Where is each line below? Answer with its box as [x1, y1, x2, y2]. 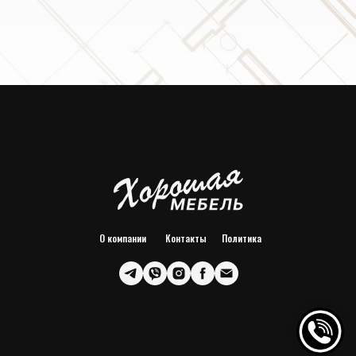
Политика [222, 231, 261, 245]
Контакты [165, 231, 207, 245]
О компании [99, 231, 146, 245]
